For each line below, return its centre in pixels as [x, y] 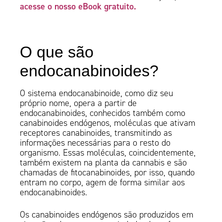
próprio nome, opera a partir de [79, 103]
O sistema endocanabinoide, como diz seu [97, 93]
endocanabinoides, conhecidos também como [103, 113]
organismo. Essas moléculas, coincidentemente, [108, 153]
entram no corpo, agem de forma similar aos [103, 183]
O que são [57, 52]
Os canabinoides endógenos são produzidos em [107, 215]
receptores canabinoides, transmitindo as [96, 133]
